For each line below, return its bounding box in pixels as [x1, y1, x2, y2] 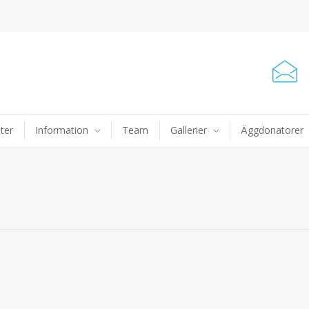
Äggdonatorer [241, 123, 303, 137]
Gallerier [170, 123, 207, 137]
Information [35, 123, 88, 137]
